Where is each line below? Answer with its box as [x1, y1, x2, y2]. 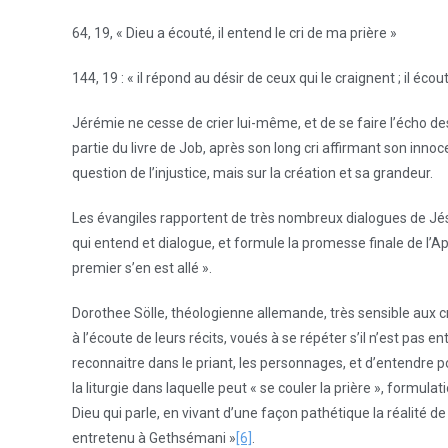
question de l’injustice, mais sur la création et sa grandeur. [72, 165, 433, 181]
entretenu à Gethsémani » [72, 430, 236, 446]
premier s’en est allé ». [72, 260, 212, 276]
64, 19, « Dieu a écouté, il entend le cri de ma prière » [72, 25, 397, 41]
